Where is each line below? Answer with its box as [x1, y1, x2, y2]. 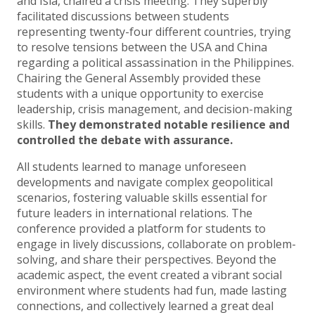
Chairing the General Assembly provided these [17, 70, 261, 86]
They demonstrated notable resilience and [48, 117, 290, 133]
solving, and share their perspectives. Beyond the [17, 252, 276, 268]
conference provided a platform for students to [17, 221, 266, 237]
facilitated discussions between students [17, 8, 229, 25]
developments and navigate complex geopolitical [17, 174, 273, 191]
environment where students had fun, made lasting [17, 283, 287, 299]
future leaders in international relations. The [17, 205, 252, 221]
